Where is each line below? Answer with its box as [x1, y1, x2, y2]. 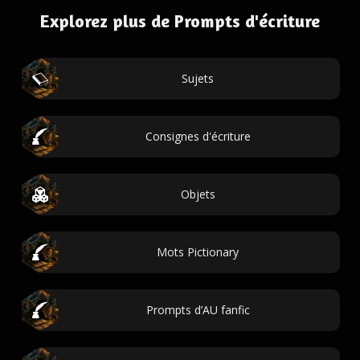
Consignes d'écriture [145, 129, 251, 144]
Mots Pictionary [157, 244, 239, 260]
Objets [180, 186, 215, 202]
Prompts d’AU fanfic [145, 302, 250, 317]
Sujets [182, 71, 214, 86]
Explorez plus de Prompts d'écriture [40, 10, 320, 31]
